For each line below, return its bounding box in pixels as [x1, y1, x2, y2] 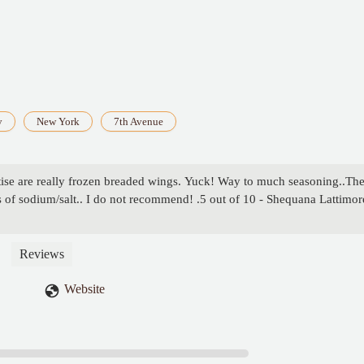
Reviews [19, 247, 64, 262]
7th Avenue [114, 115, 163, 128]
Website [64, 282, 105, 297]
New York [37, 115, 80, 128]
